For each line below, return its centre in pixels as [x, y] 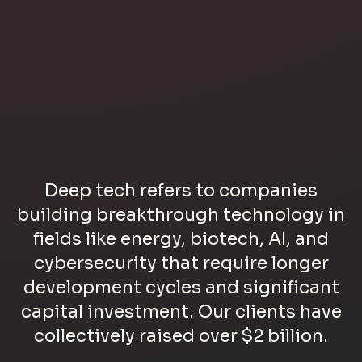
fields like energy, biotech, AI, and [181, 239]
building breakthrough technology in [181, 215]
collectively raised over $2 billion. [181, 336]
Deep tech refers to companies [181, 191]
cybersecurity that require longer [181, 263]
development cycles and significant [181, 288]
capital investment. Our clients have [181, 312]
